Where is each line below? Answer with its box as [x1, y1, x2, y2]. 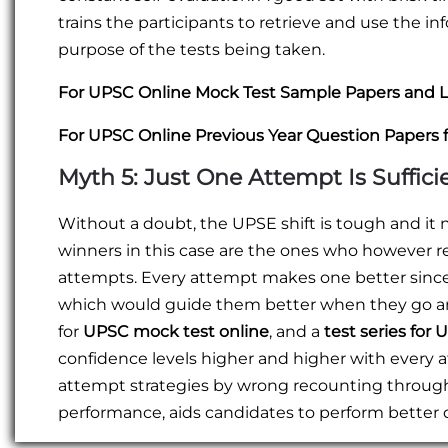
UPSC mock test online [83, 322, 269, 342]
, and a [269, 322, 324, 342]
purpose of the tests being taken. [58, 40, 325, 60]
